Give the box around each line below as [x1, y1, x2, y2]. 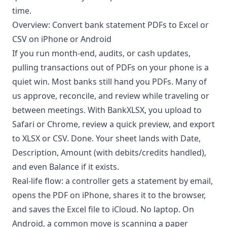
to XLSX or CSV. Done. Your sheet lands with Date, [12, 132, 201, 144]
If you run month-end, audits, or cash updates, [12, 47, 191, 59]
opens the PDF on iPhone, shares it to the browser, [12, 189, 206, 201]
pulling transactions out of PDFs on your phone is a [12, 61, 209, 73]
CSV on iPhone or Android [12, 33, 111, 45]
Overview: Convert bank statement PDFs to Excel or [12, 19, 209, 30]
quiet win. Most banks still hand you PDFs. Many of [12, 75, 207, 87]
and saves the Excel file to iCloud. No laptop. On [12, 203, 194, 215]
